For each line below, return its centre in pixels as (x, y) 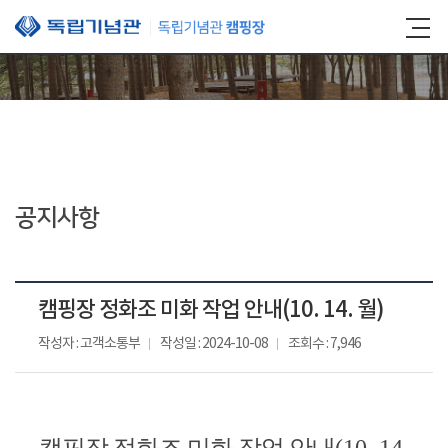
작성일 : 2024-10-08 (214, 344)
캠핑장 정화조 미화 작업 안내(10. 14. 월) (211, 309)
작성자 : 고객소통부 (89, 344)
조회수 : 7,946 (324, 344)
